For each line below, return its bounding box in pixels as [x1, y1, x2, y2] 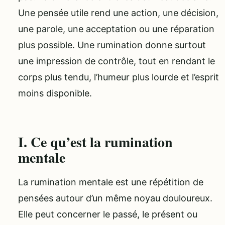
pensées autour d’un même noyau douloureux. [18, 192, 212, 203]
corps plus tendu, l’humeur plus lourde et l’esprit [18, 72, 219, 83]
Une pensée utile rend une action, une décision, [18, 8, 218, 19]
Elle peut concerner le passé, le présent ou [18, 208, 197, 219]
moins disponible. [18, 88, 92, 99]
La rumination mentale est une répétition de [18, 176, 203, 187]
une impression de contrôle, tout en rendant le [18, 56, 215, 67]
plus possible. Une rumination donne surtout [18, 40, 206, 51]
